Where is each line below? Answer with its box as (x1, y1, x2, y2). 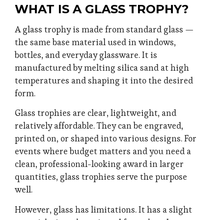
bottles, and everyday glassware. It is (15, 49, 157, 60)
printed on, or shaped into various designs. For (15, 133, 196, 144)
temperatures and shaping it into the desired (15, 75, 193, 86)
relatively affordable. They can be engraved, (15, 120, 183, 132)
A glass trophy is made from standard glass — (15, 24, 193, 35)
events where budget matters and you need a (15, 146, 191, 157)
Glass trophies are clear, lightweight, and (15, 108, 176, 119)
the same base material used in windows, (15, 36, 176, 48)
